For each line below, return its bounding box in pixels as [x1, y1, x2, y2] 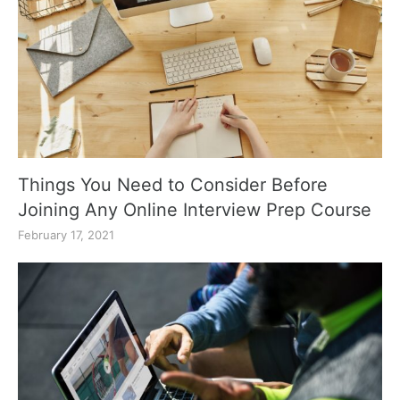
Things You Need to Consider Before [18, 173, 328, 196]
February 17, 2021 [18, 227, 114, 242]
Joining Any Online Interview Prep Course [18, 198, 371, 221]
